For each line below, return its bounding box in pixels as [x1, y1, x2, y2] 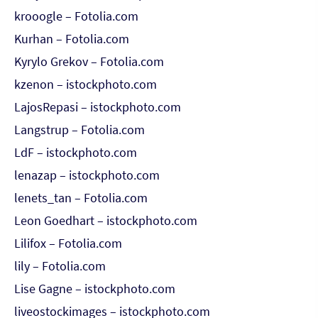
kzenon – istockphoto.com [14, 76, 157, 92]
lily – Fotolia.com [14, 258, 106, 274]
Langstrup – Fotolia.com [14, 121, 145, 138]
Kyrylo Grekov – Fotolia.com [14, 53, 164, 70]
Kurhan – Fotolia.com [14, 31, 129, 47]
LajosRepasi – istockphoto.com [14, 99, 181, 115]
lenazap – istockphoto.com [14, 167, 160, 183]
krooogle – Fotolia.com [14, 8, 138, 24]
